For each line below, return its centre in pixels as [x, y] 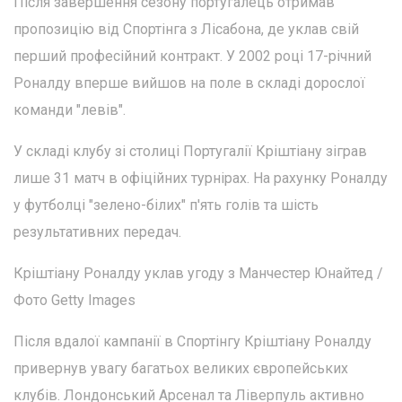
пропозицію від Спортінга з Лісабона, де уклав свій [186, 30]
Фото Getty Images [74, 301]
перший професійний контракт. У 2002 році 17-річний [192, 57]
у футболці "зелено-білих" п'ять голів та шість [166, 205]
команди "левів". [70, 110]
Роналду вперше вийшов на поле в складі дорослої [189, 83]
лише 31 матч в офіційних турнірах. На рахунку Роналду [201, 179]
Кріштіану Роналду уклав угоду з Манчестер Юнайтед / [198, 274]
